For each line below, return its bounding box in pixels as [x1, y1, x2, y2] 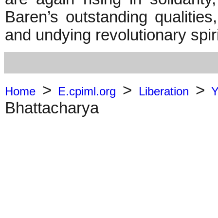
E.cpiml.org [58, 84, 116, 98]
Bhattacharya [5, 99, 99, 117]
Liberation [138, 84, 189, 98]
